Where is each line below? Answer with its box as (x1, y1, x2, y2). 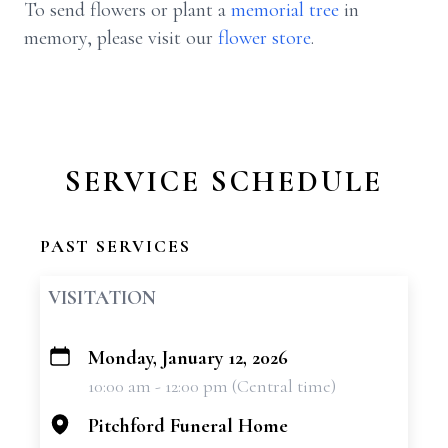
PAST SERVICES (40, 235, 191, 257)
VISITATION (48, 286, 156, 310)
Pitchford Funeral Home (88, 414, 288, 438)
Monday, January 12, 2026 (88, 346, 288, 370)
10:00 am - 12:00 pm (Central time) (88, 375, 336, 397)
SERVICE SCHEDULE (65, 163, 383, 200)
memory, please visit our (24, 26, 218, 50)
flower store (218, 26, 311, 50)
